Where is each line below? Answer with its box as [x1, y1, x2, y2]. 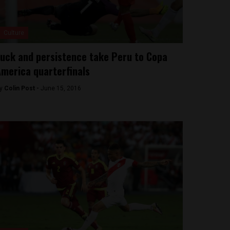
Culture [3, 29, 24, 36]
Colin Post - [4, 85, 41, 92]
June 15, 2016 [40, 85, 81, 92]
